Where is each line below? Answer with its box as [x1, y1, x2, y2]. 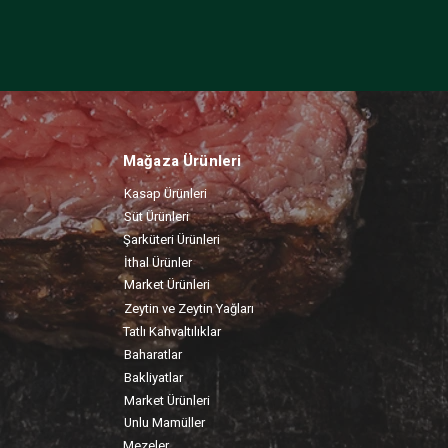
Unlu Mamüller [124, 413, 205, 432]
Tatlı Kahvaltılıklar [123, 322, 221, 341]
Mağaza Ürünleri [123, 150, 242, 172]
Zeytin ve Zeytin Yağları [124, 299, 254, 318]
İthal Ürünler [124, 253, 192, 272]
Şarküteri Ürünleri [123, 230, 220, 249]
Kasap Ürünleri [124, 184, 207, 203]
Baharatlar [124, 345, 182, 364]
